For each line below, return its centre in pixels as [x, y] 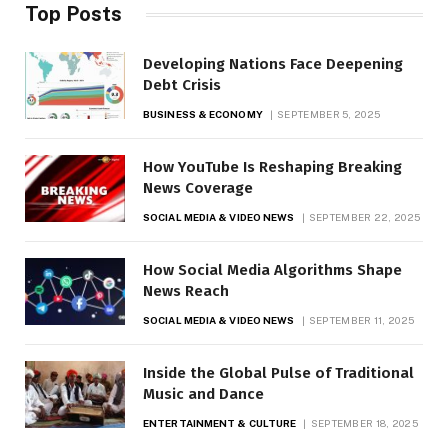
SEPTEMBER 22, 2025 [364, 217]
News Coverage [198, 188]
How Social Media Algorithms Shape [272, 270]
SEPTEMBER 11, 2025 [361, 320]
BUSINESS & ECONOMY [203, 114]
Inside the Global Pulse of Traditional [278, 373]
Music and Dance [203, 394]
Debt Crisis [182, 85]
